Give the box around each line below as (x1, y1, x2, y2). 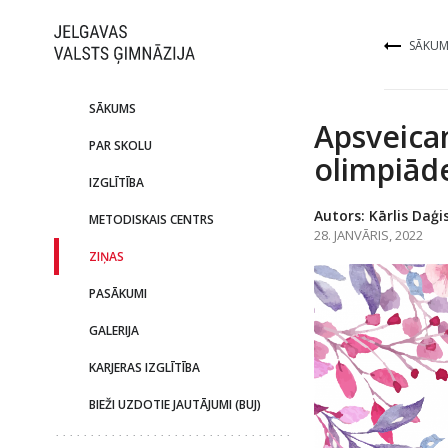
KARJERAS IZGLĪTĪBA (88, 359, 200, 376)
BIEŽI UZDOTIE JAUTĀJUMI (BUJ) (88, 396, 261, 413)
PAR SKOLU (88, 137, 152, 154)
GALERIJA (88, 322, 139, 339)
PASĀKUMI (88, 285, 147, 302)
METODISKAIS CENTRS (88, 211, 214, 228)
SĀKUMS (88, 100, 136, 117)
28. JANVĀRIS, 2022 (313, 226, 423, 244)
